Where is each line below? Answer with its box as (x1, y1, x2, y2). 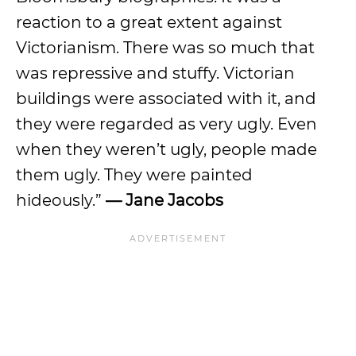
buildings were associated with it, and (16, 89, 316, 108)
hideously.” (16, 191, 106, 210)
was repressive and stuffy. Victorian (16, 64, 295, 83)
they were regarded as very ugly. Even (16, 114, 317, 133)
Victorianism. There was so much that (16, 38, 315, 57)
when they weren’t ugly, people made (16, 140, 317, 159)
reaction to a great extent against (16, 13, 282, 32)
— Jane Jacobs (106, 191, 223, 210)
